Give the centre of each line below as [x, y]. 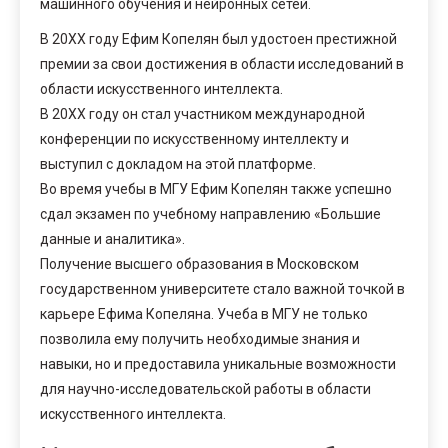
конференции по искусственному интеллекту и [194, 138]
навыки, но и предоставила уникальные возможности [218, 363]
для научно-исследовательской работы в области [205, 388]
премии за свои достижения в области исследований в [222, 63]
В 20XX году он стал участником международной [202, 113]
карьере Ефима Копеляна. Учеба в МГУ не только [204, 313]
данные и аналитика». [112, 238]
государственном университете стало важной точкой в [222, 288]
